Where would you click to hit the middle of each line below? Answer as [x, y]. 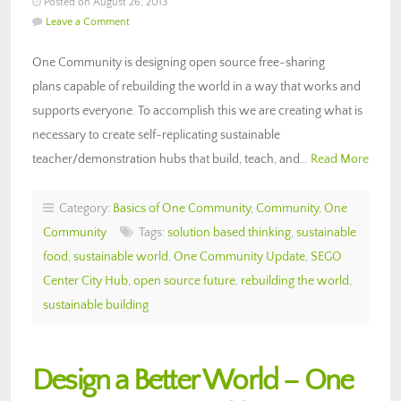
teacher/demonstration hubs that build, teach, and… [171, 159]
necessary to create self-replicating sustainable [156, 135]
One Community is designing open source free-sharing [179, 62]
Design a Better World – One [193, 380]
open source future [184, 281]
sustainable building [96, 305]
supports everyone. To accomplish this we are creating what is [197, 111]
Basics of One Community [182, 208]
